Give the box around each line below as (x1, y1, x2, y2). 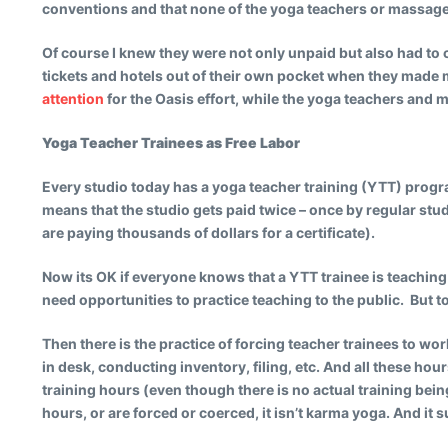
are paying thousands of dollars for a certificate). (42, 224, 375, 241)
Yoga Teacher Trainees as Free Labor (42, 134, 300, 151)
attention (42, 90, 104, 107)
